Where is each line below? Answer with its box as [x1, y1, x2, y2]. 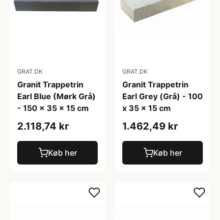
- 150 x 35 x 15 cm [17, 103, 89, 113]
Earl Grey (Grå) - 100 [122, 91, 203, 102]
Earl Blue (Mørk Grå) [17, 91, 96, 102]
